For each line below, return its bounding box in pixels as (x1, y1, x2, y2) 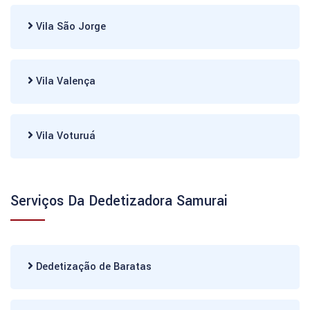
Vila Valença (33, 74, 95, 89)
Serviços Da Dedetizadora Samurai (10, 191, 228, 211)
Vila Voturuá (33, 129, 95, 143)
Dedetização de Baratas (33, 259, 152, 274)
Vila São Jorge (33, 19, 106, 34)
